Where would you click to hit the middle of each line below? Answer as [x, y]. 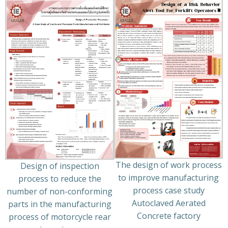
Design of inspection [60, 166]
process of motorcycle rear [60, 217]
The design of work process [168, 165]
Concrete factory [168, 216]
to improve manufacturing [168, 177]
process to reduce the [60, 178]
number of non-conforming [60, 191]
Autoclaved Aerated [168, 203]
